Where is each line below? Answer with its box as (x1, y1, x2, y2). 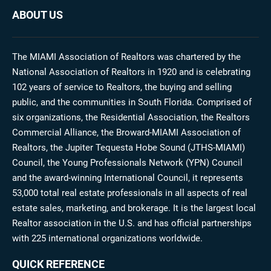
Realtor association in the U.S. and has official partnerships (12, 218, 252, 229)
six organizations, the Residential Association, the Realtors (12, 112, 250, 123)
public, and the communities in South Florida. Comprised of (12, 97, 252, 108)
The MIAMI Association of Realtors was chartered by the (12, 51, 241, 62)
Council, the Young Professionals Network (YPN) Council (12, 157, 243, 168)
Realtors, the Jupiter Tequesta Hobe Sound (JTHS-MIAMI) (12, 142, 245, 153)
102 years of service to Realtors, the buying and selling (12, 82, 232, 93)
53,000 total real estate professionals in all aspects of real (12, 188, 247, 198)
